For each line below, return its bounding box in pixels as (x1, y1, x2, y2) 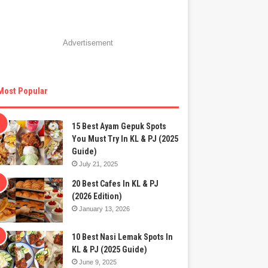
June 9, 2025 (79, 258, 117, 266)
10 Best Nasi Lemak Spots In (72, 232, 173, 242)
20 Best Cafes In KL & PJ (72, 179, 159, 189)
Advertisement (62, 38, 113, 48)
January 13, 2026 (79, 205, 130, 213)
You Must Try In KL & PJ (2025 (72, 134, 179, 144)
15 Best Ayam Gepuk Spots (72, 121, 167, 132)
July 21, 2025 (79, 160, 118, 168)
